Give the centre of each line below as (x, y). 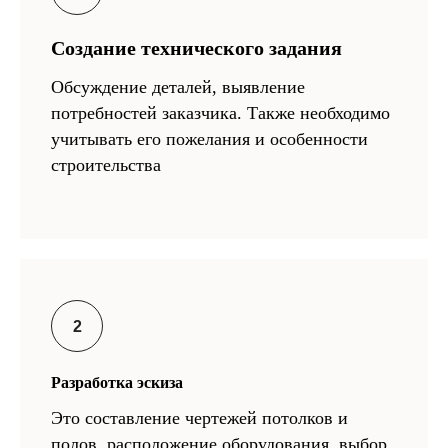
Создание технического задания (196, 47)
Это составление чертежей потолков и (199, 417)
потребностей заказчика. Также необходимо (220, 112)
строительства (106, 164)
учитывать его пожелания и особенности (209, 138)
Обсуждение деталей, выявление (178, 86)
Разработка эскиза (117, 382)
